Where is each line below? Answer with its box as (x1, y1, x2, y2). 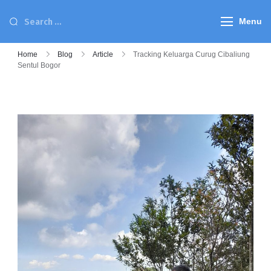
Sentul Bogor (18, 61, 60, 70)
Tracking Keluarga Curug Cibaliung (133, 50, 250, 59)
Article (93, 50, 113, 59)
